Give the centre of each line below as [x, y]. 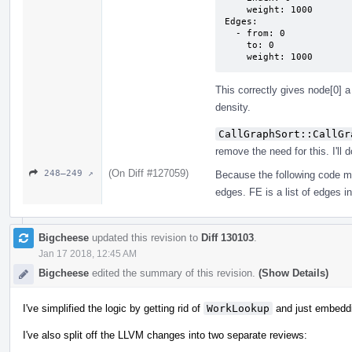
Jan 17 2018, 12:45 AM [88, 253]
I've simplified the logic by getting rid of [113, 308]
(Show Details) [293, 273]
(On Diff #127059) [148, 173]
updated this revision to [145, 237]
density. [233, 107]
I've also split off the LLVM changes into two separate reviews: [165, 335]
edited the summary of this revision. [174, 273]
